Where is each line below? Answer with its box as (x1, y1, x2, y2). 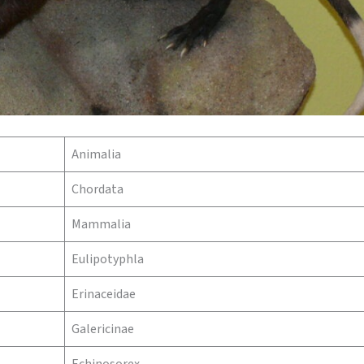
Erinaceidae (71, 285, 136, 303)
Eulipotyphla (71, 250, 144, 268)
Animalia (71, 145, 121, 163)
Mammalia (71, 215, 131, 233)
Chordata (71, 180, 123, 198)
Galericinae (71, 320, 134, 338)
